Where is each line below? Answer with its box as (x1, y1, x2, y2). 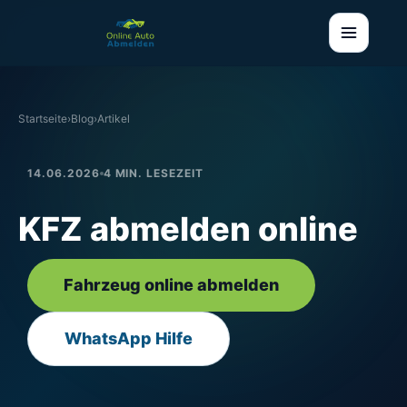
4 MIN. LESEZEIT (103, 166, 204, 180)
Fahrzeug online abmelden (64, 275, 279, 294)
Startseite (18, 112, 67, 125)
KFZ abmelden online (18, 209, 358, 249)
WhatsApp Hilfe (65, 329, 193, 348)
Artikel (97, 112, 130, 125)
